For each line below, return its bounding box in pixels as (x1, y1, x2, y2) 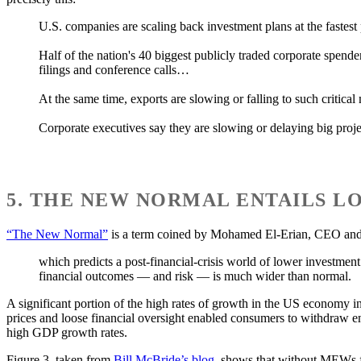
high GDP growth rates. (6, 325, 127, 339)
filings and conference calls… (39, 63, 189, 77)
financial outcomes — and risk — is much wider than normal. (39, 268, 351, 283)
